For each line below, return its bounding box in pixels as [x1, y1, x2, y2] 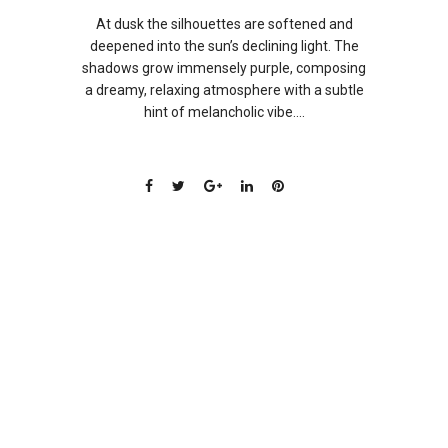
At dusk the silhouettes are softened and [95, 16, 353, 32]
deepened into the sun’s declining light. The [89, 38, 359, 54]
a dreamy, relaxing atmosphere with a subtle [84, 82, 364, 98]
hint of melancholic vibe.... [143, 104, 305, 120]
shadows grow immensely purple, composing [82, 60, 366, 76]
